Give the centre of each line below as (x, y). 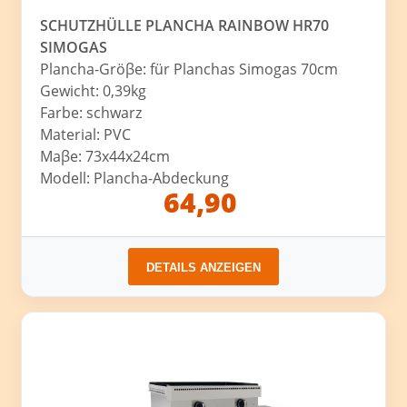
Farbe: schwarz (91, 113)
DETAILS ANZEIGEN (203, 268)
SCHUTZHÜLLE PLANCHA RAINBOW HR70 (185, 26)
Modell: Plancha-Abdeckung (135, 179)
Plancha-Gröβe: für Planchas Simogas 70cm (189, 69)
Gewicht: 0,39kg (94, 91)
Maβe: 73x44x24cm (105, 157)
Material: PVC (86, 135)
